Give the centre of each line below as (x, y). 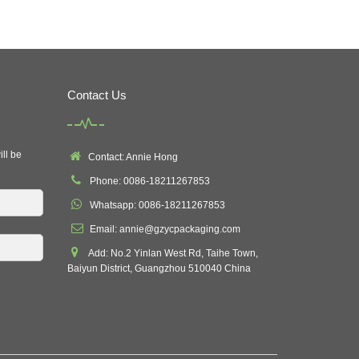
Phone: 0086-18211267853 (148, 181)
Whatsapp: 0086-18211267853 (156, 205)
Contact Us (97, 95)
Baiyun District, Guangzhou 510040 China (159, 268)
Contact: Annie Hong (130, 157)
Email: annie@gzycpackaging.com (163, 229)
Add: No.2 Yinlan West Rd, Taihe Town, (170, 253)
